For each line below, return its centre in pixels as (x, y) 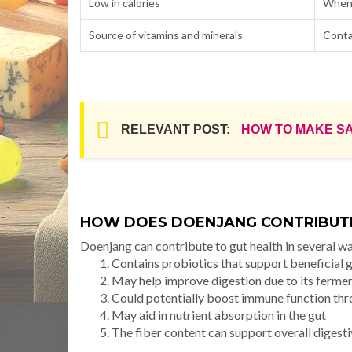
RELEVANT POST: (176, 130)
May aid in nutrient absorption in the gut (219, 314)
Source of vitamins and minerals (166, 35)
